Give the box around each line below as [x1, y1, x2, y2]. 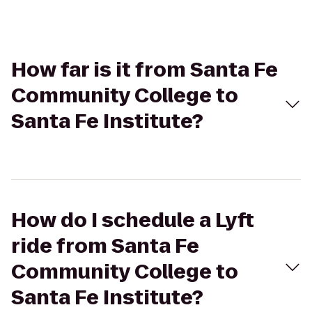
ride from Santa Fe [11, 233, 199, 260]
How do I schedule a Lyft [11, 207, 254, 234]
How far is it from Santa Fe [11, 56, 278, 84]
